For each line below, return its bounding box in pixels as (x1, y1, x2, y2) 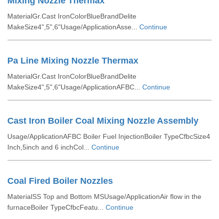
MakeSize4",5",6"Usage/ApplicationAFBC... (7, 83, 142, 91)
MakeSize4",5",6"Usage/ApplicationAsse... (7, 23, 139, 31)
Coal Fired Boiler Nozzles (7, 176, 113, 186)
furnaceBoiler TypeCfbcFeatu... (7, 203, 106, 211)
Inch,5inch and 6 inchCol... (7, 143, 91, 151)
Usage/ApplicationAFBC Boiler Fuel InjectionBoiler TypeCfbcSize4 (7, 132, 210, 140)
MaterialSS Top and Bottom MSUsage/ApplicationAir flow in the (7, 193, 201, 200)
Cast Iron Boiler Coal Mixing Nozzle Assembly (7, 116, 198, 126)
